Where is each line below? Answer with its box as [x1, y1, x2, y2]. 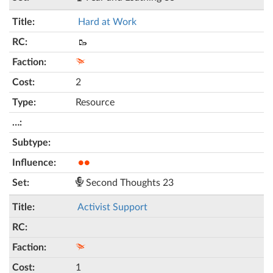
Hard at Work [78, 17, 136, 27]
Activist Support [77, 202, 147, 212]
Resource [76, 97, 115, 107]
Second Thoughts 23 [83, 178, 174, 188]
